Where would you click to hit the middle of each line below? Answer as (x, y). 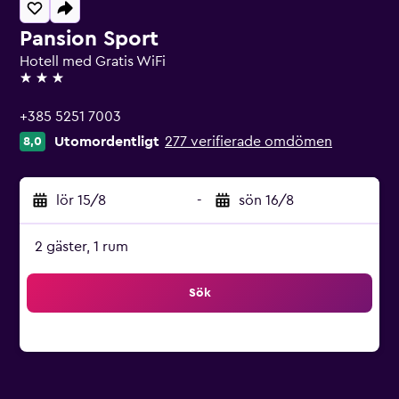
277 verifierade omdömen (248, 142)
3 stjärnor (49, 85)
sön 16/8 (266, 200)
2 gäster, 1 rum (81, 247)
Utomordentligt (107, 142)
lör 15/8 (81, 200)
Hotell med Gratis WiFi (93, 61)
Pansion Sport (89, 39)
